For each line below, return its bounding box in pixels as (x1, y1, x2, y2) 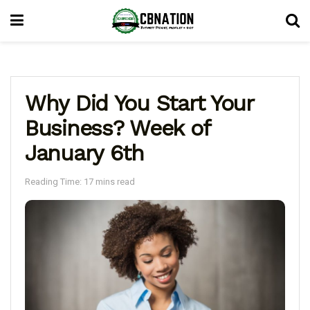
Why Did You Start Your (25, 90, 253, 116)
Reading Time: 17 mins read (25, 176, 135, 187)
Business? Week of (25, 115, 210, 141)
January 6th (25, 140, 144, 166)
